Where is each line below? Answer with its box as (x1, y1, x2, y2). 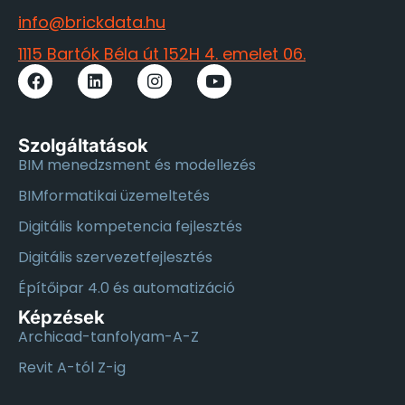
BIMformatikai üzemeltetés (18, 184, 210, 206)
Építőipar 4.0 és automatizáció (18, 277, 235, 298)
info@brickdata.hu (18, 10, 165, 33)
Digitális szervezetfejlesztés (18, 246, 212, 268)
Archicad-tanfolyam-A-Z (18, 325, 199, 347)
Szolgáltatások (18, 134, 148, 156)
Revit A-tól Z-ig (18, 356, 126, 378)
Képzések (18, 306, 105, 328)
